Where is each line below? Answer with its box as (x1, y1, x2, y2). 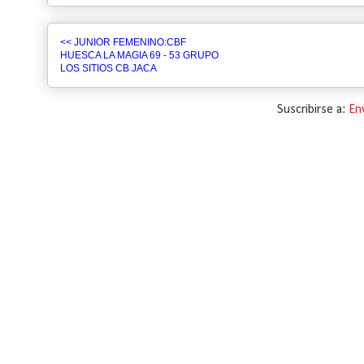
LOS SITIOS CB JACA (60, 63, 157, 74)
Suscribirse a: (276, 103, 349, 116)
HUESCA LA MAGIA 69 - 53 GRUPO (60, 50, 219, 61)
